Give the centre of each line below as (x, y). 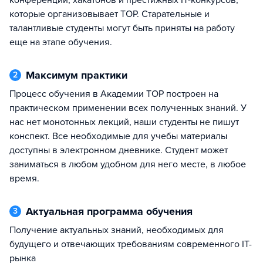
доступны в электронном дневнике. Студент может (119, 150)
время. (24, 178)
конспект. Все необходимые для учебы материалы (118, 136)
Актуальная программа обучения (113, 211)
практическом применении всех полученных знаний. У (128, 108)
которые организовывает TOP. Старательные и (109, 14)
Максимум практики (81, 75)
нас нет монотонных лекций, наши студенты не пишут (124, 122)
